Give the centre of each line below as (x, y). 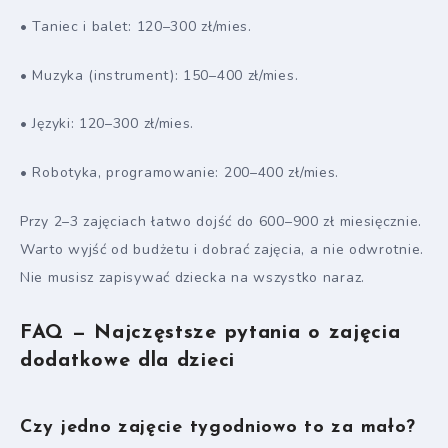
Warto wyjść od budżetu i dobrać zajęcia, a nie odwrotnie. (222, 249)
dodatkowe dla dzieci (127, 361)
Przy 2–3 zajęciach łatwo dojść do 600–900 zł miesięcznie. (221, 221)
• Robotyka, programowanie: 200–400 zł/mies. (180, 173)
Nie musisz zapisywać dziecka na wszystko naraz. (192, 277)
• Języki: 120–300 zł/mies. (107, 124)
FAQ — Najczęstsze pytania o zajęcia (210, 333)
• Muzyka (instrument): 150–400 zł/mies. (159, 75)
